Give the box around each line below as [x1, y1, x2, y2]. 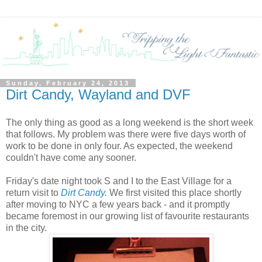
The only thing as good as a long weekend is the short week [6, 117, 253, 127]
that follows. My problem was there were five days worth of [6, 129, 246, 139]
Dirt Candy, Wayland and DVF [6, 87, 191, 103]
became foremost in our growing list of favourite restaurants [6, 211, 249, 221]
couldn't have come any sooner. [6, 152, 136, 163]
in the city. [6, 222, 49, 233]
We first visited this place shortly [109, 187, 242, 198]
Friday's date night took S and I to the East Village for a [6, 175, 232, 186]
